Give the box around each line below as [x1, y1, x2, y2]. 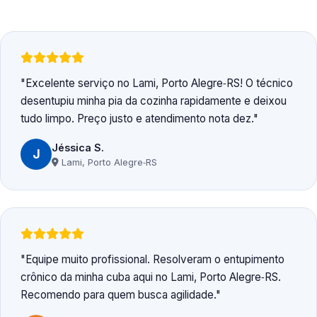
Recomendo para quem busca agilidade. [21, 288, 216, 302]
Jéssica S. [52, 141, 104, 154]
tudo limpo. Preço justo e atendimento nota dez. [21, 112, 253, 126]
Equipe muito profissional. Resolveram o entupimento [25, 253, 284, 267]
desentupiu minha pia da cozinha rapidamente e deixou [21, 94, 287, 108]
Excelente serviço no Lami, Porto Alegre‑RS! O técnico [25, 76, 293, 91]
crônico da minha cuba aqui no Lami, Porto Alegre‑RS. [21, 270, 281, 284]
